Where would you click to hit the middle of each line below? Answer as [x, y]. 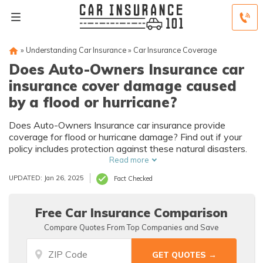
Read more [129, 160]
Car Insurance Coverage [175, 50]
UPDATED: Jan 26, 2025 [46, 178]
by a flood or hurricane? [93, 102]
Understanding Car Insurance [76, 50]
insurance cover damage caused [123, 86]
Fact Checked [133, 178]
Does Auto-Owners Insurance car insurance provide [117, 125]
